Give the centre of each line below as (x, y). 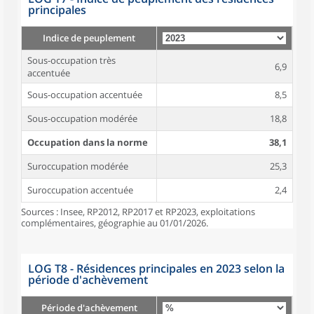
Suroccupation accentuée (80, 190)
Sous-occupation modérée (82, 118)
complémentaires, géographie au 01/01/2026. (115, 223)
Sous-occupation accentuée (85, 95)
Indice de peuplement (89, 38)
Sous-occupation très (71, 60)
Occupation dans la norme (88, 142)
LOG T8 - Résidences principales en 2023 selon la (156, 268)
